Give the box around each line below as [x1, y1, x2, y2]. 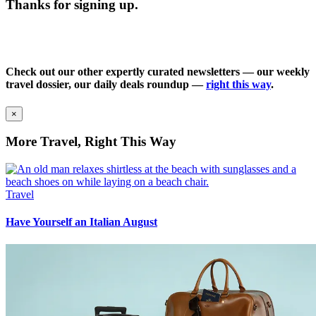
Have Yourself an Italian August [6, 216, 157, 229]
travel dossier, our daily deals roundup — [6, 78, 206, 91]
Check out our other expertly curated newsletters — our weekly [6, 66, 310, 78]
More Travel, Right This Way [6, 134, 176, 150]
